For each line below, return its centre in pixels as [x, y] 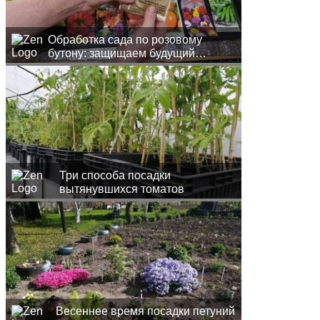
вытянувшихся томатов [121, 189]
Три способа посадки [115, 176]
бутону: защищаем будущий [121, 54]
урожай [67, 67]
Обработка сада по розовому [125, 40]
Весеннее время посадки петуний [145, 311]
